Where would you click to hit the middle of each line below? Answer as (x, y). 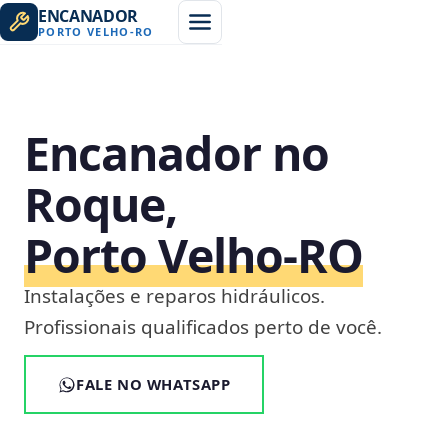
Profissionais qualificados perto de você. (203, 327)
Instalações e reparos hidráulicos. (174, 296)
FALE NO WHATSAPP (153, 384)
